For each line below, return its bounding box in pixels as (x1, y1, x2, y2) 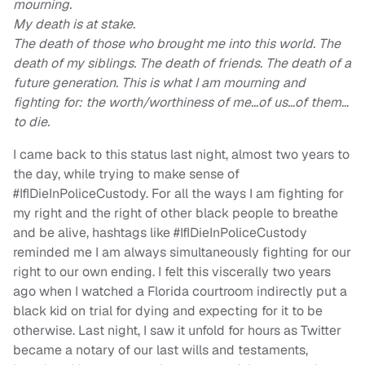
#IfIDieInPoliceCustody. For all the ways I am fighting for (13, 185, 344, 203)
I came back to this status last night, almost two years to (13, 146, 350, 164)
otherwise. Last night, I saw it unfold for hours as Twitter (13, 322, 341, 340)
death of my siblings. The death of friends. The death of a (13, 55, 351, 73)
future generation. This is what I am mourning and (13, 74, 306, 92)
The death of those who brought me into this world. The (13, 35, 341, 53)
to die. (13, 113, 50, 131)
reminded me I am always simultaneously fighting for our (13, 244, 351, 262)
